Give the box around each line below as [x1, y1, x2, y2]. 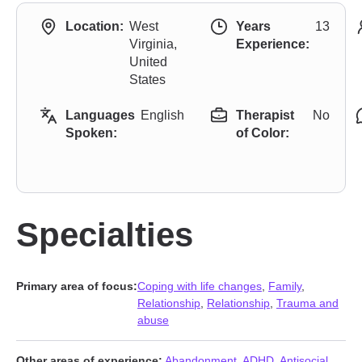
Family [268, 280, 301, 293]
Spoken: [65, 126, 117, 140]
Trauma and [276, 297, 339, 309]
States [129, 73, 166, 86]
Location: [65, 19, 124, 33]
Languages [65, 108, 135, 122]
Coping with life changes [137, 280, 262, 293]
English [141, 108, 184, 122]
